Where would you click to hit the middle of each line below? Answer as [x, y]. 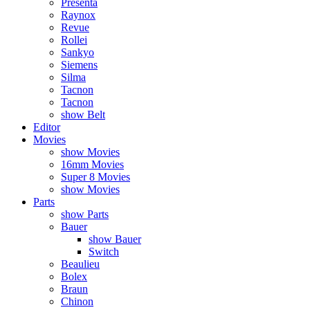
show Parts [85, 214]
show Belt [83, 115]
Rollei [74, 40]
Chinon [77, 301]
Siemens [79, 65]
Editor [47, 127]
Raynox [78, 15]
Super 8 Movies [95, 177]
